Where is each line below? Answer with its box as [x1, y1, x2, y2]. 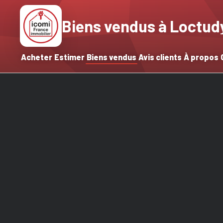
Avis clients [138, 52, 182, 62]
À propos [184, 52, 219, 62]
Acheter [21, 52, 52, 62]
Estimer [54, 52, 85, 62]
